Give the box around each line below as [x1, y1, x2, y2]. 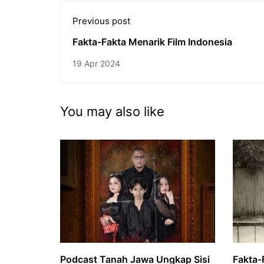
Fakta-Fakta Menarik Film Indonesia [72, 35, 232, 48]
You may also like [60, 103, 164, 119]
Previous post [72, 15, 130, 27]
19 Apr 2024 [72, 58, 120, 68]
